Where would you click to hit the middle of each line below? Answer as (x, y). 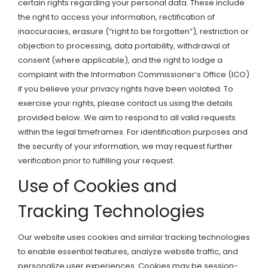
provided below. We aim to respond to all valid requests (127, 118)
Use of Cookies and (98, 186)
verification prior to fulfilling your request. (96, 161)
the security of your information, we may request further (125, 146)
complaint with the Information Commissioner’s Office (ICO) (134, 74)
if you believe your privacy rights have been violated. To (126, 89)
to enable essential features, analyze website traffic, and (128, 252)
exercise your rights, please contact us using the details (125, 103)
